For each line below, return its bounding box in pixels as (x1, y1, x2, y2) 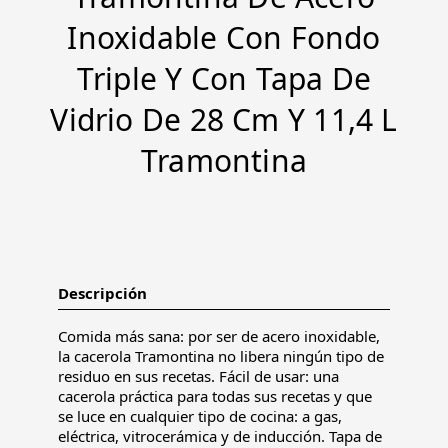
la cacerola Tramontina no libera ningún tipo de (57, 345, 384, 366)
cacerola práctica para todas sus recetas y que (57, 385, 372, 406)
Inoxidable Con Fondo (67, 16, 381, 58)
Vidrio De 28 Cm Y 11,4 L (50, 98, 398, 140)
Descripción (57, 282, 147, 303)
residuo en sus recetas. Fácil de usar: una (57, 365, 339, 386)
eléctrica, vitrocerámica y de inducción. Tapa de (57, 425, 382, 446)
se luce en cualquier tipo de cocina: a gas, (57, 405, 342, 426)
